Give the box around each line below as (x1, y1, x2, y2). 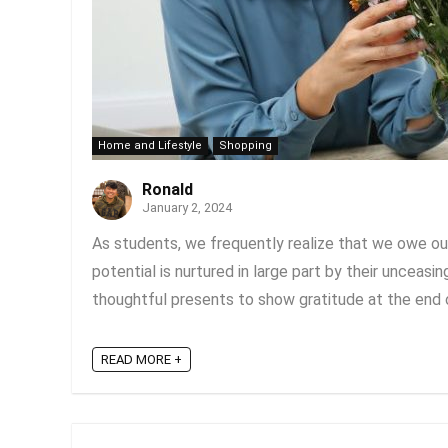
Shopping (219, 139, 272, 152)
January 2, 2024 (142, 200, 232, 215)
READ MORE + (101, 352, 182, 368)
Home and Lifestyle (98, 139, 202, 152)
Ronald (142, 180, 193, 199)
